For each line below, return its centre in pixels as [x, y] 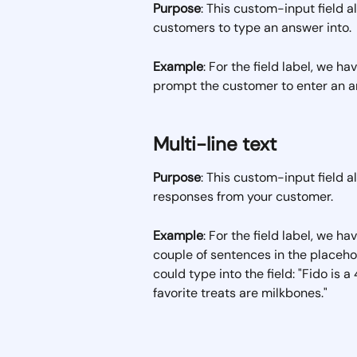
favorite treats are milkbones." [242, 292]
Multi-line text [215, 144]
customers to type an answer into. [254, 28]
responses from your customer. [243, 197]
